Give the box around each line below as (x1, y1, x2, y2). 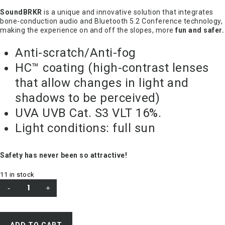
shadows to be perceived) (15, 90, 160, 105)
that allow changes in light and (15, 75, 189, 90)
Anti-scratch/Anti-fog (15, 45, 136, 60)
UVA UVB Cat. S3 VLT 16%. (15, 105, 161, 120)
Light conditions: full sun (15, 121, 155, 135)
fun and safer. (175, 26, 224, 34)
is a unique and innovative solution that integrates (42, 8, 213, 16)
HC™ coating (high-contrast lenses (15, 60, 209, 75)
